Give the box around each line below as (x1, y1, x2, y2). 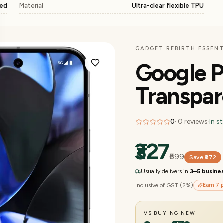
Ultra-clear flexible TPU (132, 2, 204, 9)
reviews (183, 117, 208, 126)
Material (19, 2, 43, 9)
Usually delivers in (141, 168, 190, 175)
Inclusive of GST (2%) (135, 181, 193, 189)
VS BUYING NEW (144, 209, 196, 216)
